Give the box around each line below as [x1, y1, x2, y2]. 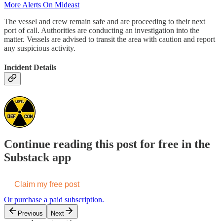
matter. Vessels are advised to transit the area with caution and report [4, 35, 215, 44]
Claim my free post [14, 180, 79, 189]
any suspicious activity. [4, 44, 75, 53]
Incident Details [4, 63, 56, 72]
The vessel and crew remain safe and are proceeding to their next [4, 17, 205, 26]
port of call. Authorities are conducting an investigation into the [4, 26, 199, 35]
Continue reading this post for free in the [4, 137, 210, 150]
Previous [18, 210, 43, 218]
